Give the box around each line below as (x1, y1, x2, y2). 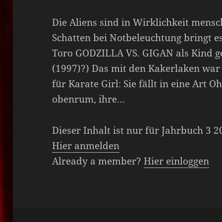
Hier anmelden (52, 139, 120, 153)
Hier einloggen (144, 155, 210, 168)
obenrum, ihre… (52, 93, 125, 106)
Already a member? (52, 155, 144, 168)
